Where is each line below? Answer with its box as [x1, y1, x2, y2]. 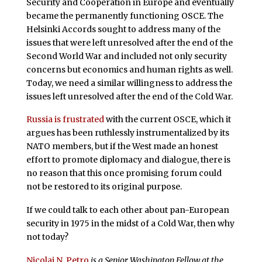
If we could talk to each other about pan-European [26, 205, 229, 216]
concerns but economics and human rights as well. [26, 64, 233, 75]
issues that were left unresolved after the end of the [26, 37, 233, 48]
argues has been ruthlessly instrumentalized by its [26, 127, 229, 139]
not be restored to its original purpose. [26, 181, 182, 192]
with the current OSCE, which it [104, 114, 231, 125]
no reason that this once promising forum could [26, 168, 222, 179]
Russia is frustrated [26, 114, 104, 125]
